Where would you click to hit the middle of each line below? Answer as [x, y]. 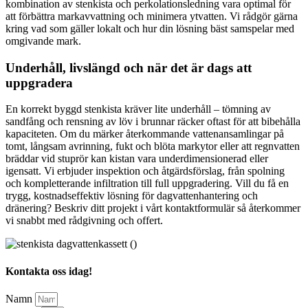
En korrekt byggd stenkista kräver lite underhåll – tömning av [138, 109]
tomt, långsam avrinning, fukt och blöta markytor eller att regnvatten [153, 146]
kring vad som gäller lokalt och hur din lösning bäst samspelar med [150, 28]
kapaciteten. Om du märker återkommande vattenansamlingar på [145, 134]
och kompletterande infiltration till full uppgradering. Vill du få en [147, 184]
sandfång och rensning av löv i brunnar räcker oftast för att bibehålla [153, 122]
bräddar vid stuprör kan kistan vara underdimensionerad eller [137, 159]
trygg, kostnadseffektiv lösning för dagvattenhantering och [132, 196]
